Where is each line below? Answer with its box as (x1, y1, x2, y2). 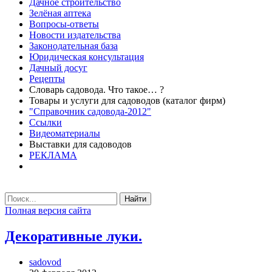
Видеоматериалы (29, 128, 100, 138)
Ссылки (29, 117, 62, 127)
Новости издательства (29, 30, 121, 40)
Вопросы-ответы (29, 19, 99, 29)
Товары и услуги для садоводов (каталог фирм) (29, 95, 225, 106)
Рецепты (29, 73, 65, 84)
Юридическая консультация (29, 52, 144, 62)
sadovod (29, 256, 61, 267)
